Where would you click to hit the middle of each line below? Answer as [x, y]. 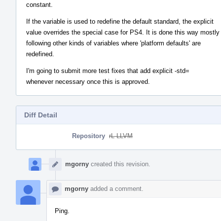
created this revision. [120, 164]
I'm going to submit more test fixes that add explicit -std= [108, 71]
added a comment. [116, 188]
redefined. [40, 54]
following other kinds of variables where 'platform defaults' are [113, 43]
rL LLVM [121, 136]
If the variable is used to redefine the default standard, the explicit [120, 21]
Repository [89, 136]
